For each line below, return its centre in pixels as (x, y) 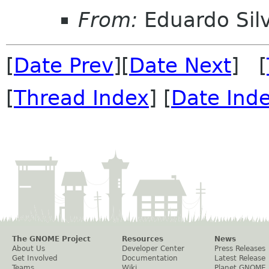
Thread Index (81, 98)
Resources (143, 239)
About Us (29, 248)
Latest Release (240, 258)
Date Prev (64, 65)
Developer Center (153, 248)
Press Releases (240, 248)
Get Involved (35, 258)
